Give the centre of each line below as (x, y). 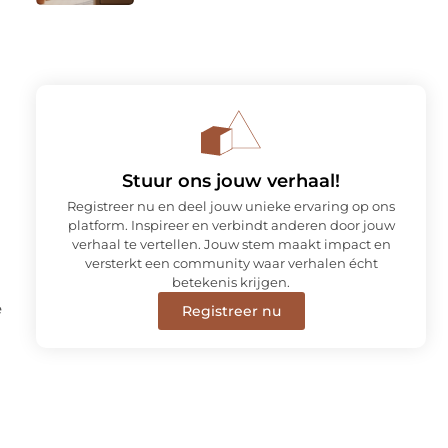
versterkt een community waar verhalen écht (231, 262)
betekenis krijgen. (231, 281)
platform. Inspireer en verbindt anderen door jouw (231, 224)
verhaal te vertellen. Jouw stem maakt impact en (231, 243)
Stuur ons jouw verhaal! (231, 180)
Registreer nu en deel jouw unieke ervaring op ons (231, 205)
